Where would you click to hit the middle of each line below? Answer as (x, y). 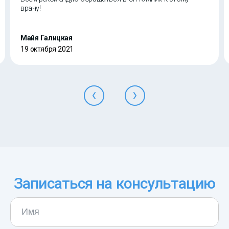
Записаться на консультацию (114, 183)
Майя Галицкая (47, 38)
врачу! (31, 8)
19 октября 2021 (47, 49)
